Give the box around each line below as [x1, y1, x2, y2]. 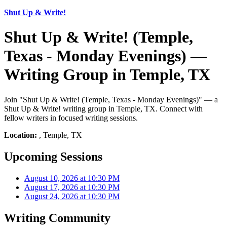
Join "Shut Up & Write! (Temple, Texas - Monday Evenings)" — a [4, 95, 218, 104]
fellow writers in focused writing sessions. [4, 113, 138, 122]
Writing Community [4, 211, 110, 224]
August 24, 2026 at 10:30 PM [24, 192, 120, 201]
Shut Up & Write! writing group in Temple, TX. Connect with [4, 104, 203, 113]
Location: [4, 130, 37, 139]
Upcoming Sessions [4, 149, 102, 163]
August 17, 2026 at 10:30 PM [24, 182, 120, 192]
